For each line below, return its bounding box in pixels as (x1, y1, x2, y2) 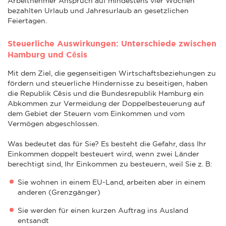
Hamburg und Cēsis (8, 49, 87, 59)
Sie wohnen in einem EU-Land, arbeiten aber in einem (18, 178, 205, 186)
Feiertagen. (8, 16, 47, 25)
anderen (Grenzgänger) (18, 188, 100, 196)
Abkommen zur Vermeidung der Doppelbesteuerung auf (8, 99, 205, 107)
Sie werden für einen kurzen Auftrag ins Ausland (18, 206, 188, 214)
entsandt (18, 216, 49, 224)
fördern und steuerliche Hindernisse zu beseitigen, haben (8, 79, 208, 87)
